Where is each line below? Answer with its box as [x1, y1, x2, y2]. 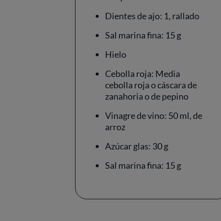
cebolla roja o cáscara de [105, 79, 197, 90]
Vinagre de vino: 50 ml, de [105, 110, 202, 121]
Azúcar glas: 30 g [105, 141, 168, 151]
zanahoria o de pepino [105, 91, 188, 102]
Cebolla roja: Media [105, 68, 180, 79]
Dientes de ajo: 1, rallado [105, 10, 199, 21]
